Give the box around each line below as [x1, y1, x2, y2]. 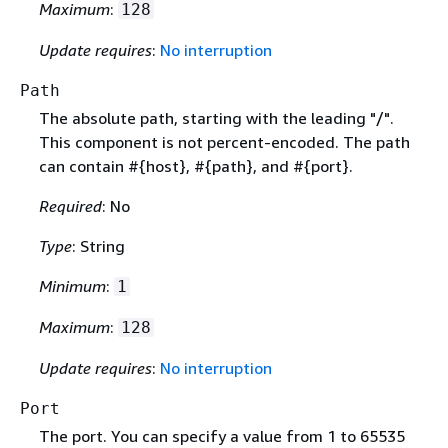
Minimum [38, 276, 106, 297]
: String [71, 236, 125, 257]
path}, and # [211, 156, 304, 177]
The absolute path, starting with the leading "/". [38, 108, 394, 129]
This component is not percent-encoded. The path [38, 132, 410, 153]
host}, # [145, 156, 205, 177]
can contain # [38, 156, 139, 177]
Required [38, 196, 102, 217]
